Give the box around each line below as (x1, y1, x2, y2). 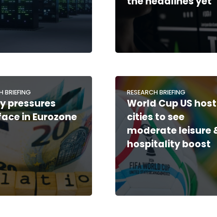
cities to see (127, 110, 185, 124)
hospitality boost (127, 137, 211, 151)
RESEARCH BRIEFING (127, 88, 186, 96)
